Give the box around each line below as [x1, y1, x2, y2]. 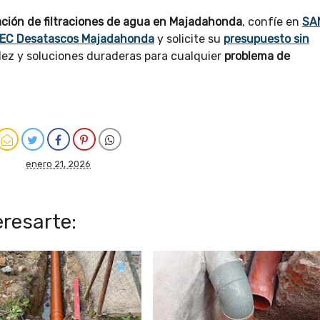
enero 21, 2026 [26, 159, 91, 170]
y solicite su [154, 32, 224, 46]
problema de [224, 49, 290, 64]
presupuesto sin [224, 32, 309, 46]
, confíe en [242, 15, 302, 29]
